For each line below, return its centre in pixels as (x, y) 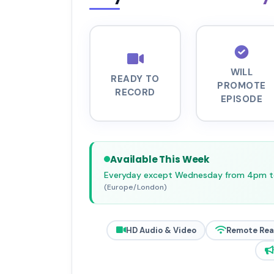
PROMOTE (242, 86)
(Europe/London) (135, 187)
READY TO (135, 79)
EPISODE (242, 99)
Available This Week (160, 159)
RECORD (135, 93)
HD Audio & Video (161, 230)
